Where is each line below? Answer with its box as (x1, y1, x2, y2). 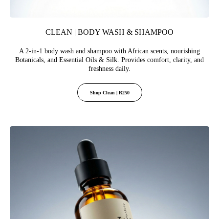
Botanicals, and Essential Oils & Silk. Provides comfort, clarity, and (15, 56, 204, 64)
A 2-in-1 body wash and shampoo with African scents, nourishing (19, 47, 200, 55)
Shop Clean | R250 (89, 90, 130, 96)
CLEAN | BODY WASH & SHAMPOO (45, 28, 174, 37)
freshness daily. (88, 65, 131, 73)
